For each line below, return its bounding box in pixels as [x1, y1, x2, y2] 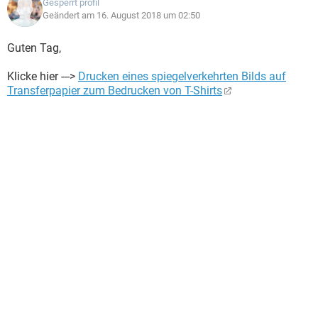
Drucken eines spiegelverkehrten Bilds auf [78, 70, 286, 83]
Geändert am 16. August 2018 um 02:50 [43, 10, 200, 21]
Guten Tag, [7, 41, 61, 55]
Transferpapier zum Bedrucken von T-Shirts [7, 84, 222, 97]
